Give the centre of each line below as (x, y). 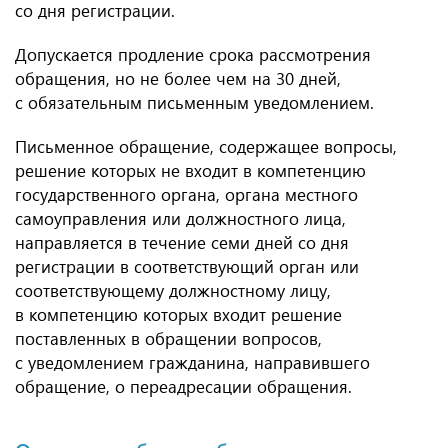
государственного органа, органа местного (186, 194)
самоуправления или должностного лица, (180, 218)
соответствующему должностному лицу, (173, 290)
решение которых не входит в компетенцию (190, 170)
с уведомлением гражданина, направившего (192, 362)
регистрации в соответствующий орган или (187, 266)
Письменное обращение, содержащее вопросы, (206, 146)
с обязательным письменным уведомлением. (194, 102)
